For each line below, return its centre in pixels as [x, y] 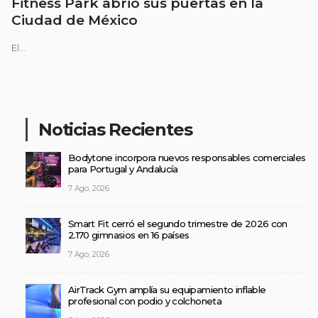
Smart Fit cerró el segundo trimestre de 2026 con [178, 224]
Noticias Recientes [115, 130]
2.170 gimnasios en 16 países [129, 235]
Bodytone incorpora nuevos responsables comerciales [187, 158]
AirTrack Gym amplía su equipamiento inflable [167, 290]
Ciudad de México [75, 20]
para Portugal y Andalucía [123, 169]
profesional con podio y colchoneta [145, 301]
